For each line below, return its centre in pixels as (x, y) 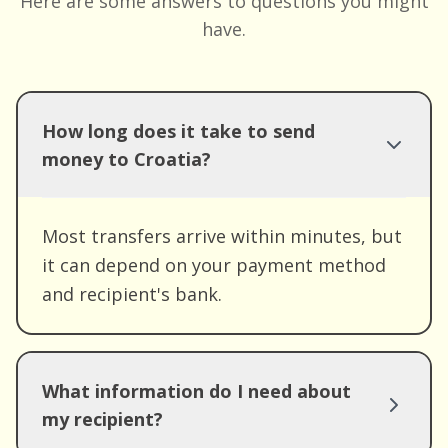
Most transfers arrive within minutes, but (222, 236)
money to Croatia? (126, 159)
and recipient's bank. (132, 294)
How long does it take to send (178, 131)
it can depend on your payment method (214, 265)
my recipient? (102, 419)
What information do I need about (196, 391)
